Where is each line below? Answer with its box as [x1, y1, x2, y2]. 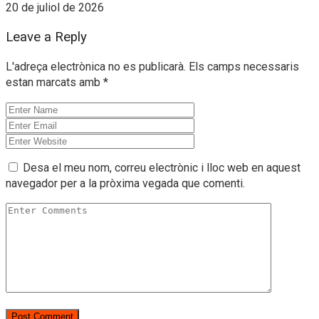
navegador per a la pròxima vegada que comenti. [6, 176, 245, 190]
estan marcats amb [6, 75, 103, 89]
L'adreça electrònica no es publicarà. [6, 59, 186, 73]
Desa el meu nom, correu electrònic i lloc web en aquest [23, 160, 300, 174]
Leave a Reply [6, 29, 87, 46]
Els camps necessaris [189, 59, 299, 73]
